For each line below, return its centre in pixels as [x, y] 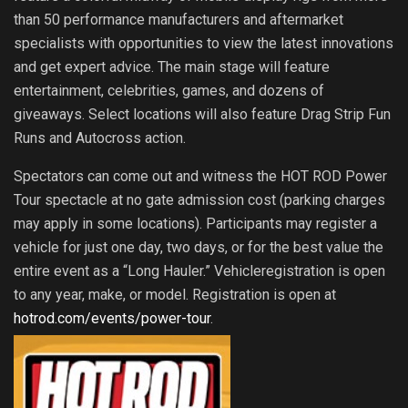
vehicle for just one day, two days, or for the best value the [199, 248]
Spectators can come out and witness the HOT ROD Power [200, 177]
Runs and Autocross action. [100, 138]
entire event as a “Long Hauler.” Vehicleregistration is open [199, 271]
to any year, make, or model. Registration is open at [175, 295]
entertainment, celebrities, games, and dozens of [169, 91]
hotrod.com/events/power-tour [112, 319]
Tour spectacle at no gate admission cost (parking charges [199, 200]
